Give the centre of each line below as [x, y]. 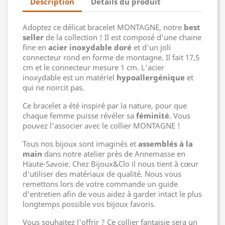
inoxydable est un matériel [70, 77]
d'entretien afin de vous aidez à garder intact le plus [112, 194]
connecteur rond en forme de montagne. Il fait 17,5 [111, 57]
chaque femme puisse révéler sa [79, 115]
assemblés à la [165, 143]
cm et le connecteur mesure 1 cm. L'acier [93, 67]
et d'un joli [151, 47]
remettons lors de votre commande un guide [100, 184]
